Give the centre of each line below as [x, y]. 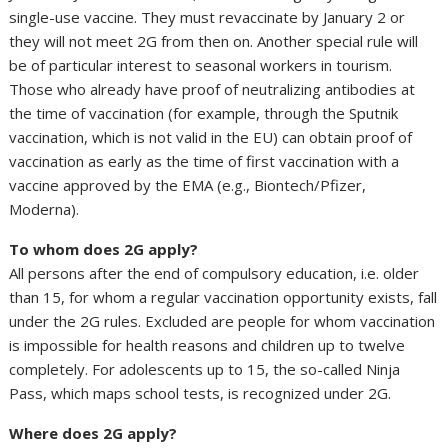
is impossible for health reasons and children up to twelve [207, 345]
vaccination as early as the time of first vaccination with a [204, 161]
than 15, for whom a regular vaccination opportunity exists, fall [223, 297]
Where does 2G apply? [93, 433]
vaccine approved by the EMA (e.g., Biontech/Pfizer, [188, 185]
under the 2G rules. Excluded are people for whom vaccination [222, 321]
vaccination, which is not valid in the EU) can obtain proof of [211, 137]
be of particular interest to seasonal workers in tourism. [201, 65]
